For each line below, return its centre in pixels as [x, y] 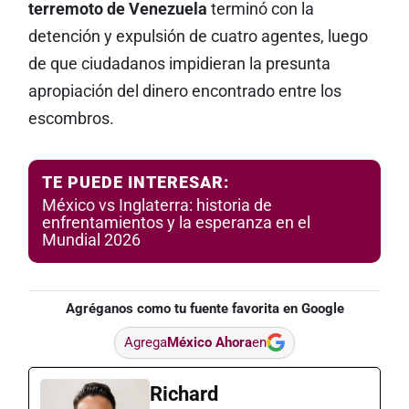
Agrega [146, 342]
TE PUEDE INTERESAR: [135, 182]
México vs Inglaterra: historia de [157, 205]
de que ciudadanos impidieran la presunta [179, 63]
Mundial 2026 [91, 240]
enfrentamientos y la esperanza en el [176, 222]
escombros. [73, 118]
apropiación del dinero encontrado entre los [184, 91]
